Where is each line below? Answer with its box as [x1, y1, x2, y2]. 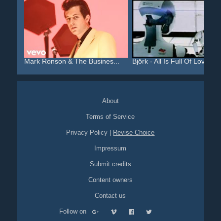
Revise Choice [113, 129, 155, 136]
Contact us [95, 192, 126, 199]
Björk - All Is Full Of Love [132, 57, 209, 65]
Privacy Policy [66, 129, 108, 136]
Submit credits [89, 160, 131, 168]
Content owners [88, 176, 133, 184]
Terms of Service [86, 113, 135, 120]
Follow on [59, 208, 93, 215]
